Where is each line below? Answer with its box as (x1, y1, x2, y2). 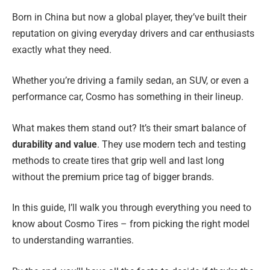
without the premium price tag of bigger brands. (12, 171, 214, 183)
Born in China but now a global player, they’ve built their (12, 11, 246, 23)
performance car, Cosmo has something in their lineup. (12, 91, 243, 103)
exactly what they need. (12, 43, 111, 55)
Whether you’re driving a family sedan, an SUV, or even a (12, 75, 249, 87)
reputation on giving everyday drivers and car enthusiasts (12, 27, 254, 39)
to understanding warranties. (12, 234, 134, 246)
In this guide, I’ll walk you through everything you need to (12, 202, 251, 214)
